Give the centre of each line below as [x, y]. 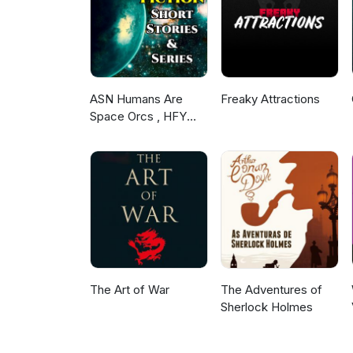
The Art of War [130, 290]
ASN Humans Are [136, 99]
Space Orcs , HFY [138, 117]
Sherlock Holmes [267, 307]
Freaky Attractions [271, 99]
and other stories [136, 134]
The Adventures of [272, 290]
